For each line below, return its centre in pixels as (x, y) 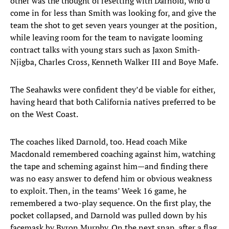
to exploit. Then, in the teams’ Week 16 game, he (98, 191)
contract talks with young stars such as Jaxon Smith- (105, 50)
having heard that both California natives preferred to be (113, 102)
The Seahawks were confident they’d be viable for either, (113, 90)
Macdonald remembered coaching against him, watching (113, 154)
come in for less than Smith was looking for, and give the (113, 13)
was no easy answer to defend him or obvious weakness (111, 179)
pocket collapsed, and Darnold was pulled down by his (109, 215)
